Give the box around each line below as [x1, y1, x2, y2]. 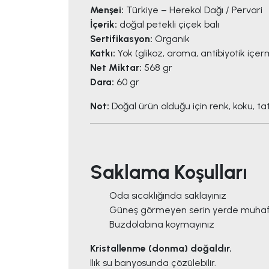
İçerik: [90, 19, 117, 31]
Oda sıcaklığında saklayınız [109, 190, 226, 202]
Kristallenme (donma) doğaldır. [90, 243, 232, 255]
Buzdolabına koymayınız [109, 219, 214, 231]
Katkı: [90, 47, 115, 59]
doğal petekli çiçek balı [117, 19, 219, 31]
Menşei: [90, 4, 124, 16]
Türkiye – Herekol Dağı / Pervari [124, 4, 262, 16]
